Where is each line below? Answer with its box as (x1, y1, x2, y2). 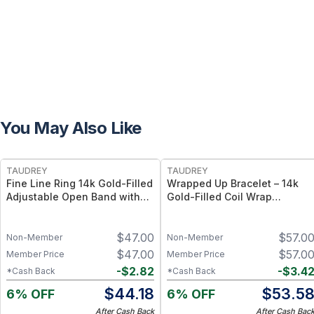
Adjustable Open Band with (6, 191, 140, 203)
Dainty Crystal (6, 204, 75, 216)
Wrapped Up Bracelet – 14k (167, 177, 299, 189)
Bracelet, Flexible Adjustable (167, 204, 306, 216)
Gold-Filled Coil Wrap (167, 191, 272, 203)
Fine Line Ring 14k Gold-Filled (6, 177, 153, 189)
